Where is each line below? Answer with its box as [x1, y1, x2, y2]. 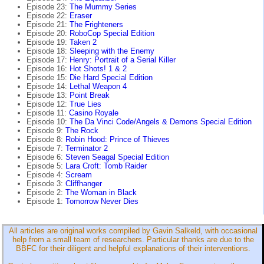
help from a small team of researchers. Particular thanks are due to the [12, 235, 254, 244]
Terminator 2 [65, 144, 108, 153]
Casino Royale [69, 108, 118, 118]
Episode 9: [27, 126, 65, 136]
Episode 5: [27, 161, 65, 171]
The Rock [65, 126, 98, 136]
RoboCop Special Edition [70, 29, 154, 38]
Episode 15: [27, 73, 70, 82]
